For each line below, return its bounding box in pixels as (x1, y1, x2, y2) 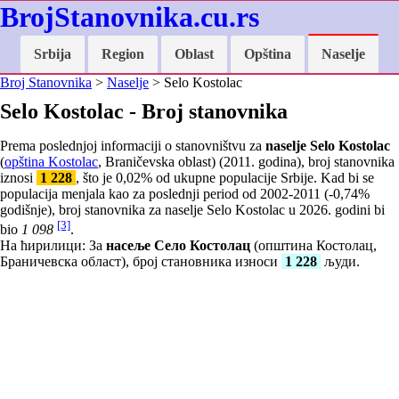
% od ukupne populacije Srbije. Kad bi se (141, 170, 374, 185)
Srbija (34, 46, 71, 61)
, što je (76, 170, 116, 185)
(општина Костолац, (250, 238, 377, 254)
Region (102, 46, 144, 61)
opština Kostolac (4, 154, 98, 169)
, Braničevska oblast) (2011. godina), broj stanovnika (98, 154, 395, 169)
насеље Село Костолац (106, 238, 250, 254)
